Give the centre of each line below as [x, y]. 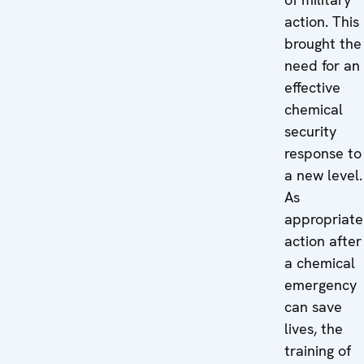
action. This [322, 22]
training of [318, 351]
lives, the [314, 329]
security [311, 131]
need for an [323, 65]
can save [314, 307]
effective [313, 87]
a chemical [320, 263]
